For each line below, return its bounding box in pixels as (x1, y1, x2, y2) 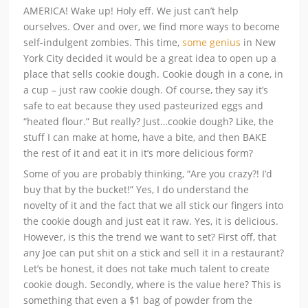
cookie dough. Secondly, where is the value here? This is (23, 278, 282, 291)
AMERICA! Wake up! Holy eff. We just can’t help (23, 4, 239, 18)
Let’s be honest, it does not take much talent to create (23, 262, 270, 276)
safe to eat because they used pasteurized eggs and (23, 99, 264, 113)
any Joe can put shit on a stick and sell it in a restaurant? (23, 246, 285, 260)
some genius (182, 36, 241, 49)
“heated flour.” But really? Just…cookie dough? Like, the (23, 115, 274, 129)
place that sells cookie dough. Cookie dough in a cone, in (23, 67, 284, 81)
